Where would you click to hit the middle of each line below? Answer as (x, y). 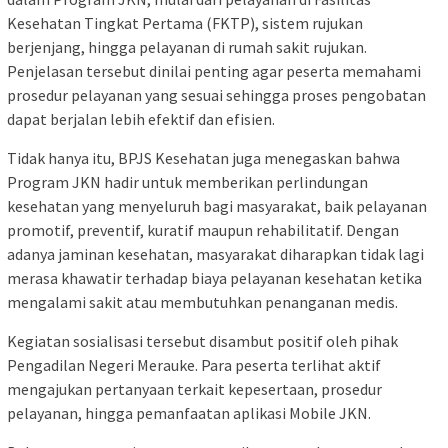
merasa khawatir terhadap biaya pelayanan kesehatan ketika (214, 277)
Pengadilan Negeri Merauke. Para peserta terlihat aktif (194, 364)
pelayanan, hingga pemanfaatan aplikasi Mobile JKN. (189, 412)
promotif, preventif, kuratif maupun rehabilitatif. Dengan (203, 229)
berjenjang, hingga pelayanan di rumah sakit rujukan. (187, 46)
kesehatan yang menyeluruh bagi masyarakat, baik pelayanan (217, 205)
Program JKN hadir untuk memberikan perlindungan (187, 181)
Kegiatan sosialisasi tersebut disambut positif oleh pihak (202, 340)
